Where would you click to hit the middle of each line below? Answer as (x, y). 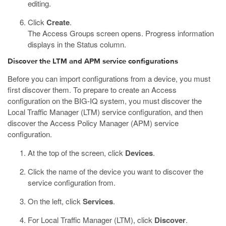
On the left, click (55, 201)
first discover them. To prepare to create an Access (92, 90)
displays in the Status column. (77, 44)
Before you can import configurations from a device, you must (109, 78)
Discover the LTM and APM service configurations (93, 61)
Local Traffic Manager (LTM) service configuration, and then (105, 112)
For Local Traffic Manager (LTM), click (91, 220)
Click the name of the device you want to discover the (116, 171)
